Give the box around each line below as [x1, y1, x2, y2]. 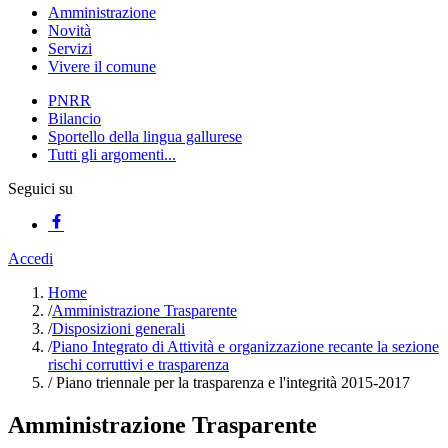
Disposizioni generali [52, 320, 185, 337]
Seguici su [8, 180, 73, 197]
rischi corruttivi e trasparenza [48, 356, 229, 373]
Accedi [8, 250, 53, 267]
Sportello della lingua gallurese [48, 128, 242, 145]
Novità [48, 22, 91, 39]
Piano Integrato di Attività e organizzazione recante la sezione [52, 338, 439, 355]
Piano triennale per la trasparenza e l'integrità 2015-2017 [52, 374, 410, 391]
